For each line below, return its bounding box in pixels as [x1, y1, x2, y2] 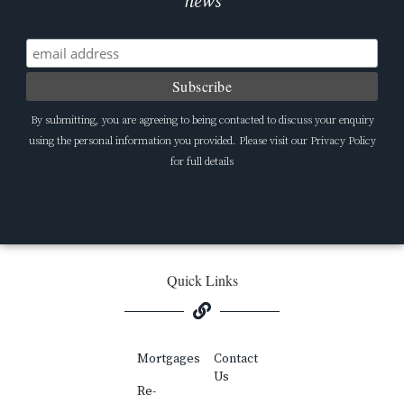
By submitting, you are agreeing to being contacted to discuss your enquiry [30, 114, 374, 128]
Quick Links [166, 271, 238, 290]
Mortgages [136, 351, 200, 368]
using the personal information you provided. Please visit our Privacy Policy [28, 134, 376, 149]
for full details [170, 155, 234, 170]
